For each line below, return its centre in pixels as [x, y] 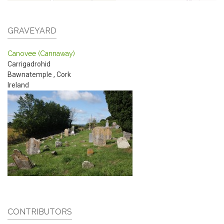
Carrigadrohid [29, 64]
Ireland [18, 85]
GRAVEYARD [32, 31]
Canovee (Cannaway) [41, 54]
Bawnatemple [30, 75]
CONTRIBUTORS [40, 211]
